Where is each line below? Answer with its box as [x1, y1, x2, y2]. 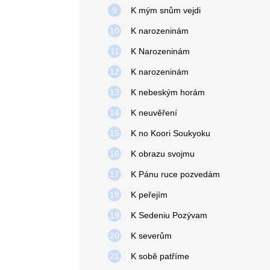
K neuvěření [131, 108, 177, 118]
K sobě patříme [131, 251, 189, 261]
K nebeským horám [131, 87, 205, 97]
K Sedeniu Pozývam [131, 210, 207, 220]
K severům [131, 231, 172, 240]
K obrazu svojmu [131, 149, 195, 159]
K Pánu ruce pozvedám [131, 169, 220, 179]
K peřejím [131, 190, 168, 199]
